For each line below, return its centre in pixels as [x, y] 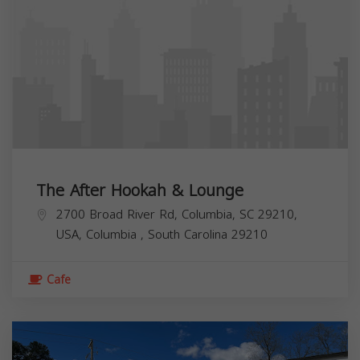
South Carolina [190, 234]
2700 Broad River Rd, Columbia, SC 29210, [177, 214]
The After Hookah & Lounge [140, 190]
